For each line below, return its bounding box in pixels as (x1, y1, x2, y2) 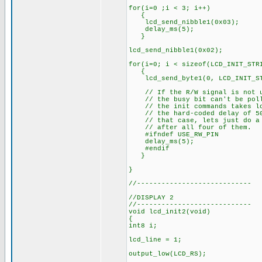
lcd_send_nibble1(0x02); (129, 47, 223, 54)
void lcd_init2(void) (129, 208, 211, 215)
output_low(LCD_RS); (129, 250, 206, 257)
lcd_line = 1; (129, 236, 182, 243)
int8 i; (129, 222, 157, 229)
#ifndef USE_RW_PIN (129, 131, 219, 138)
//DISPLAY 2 (129, 194, 174, 201)
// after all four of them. (129, 124, 251, 131)
